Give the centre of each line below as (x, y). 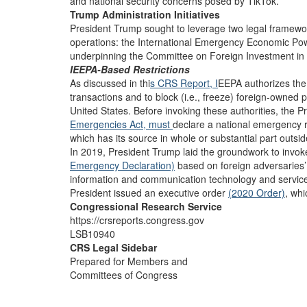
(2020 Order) (257, 193)
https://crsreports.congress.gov (137, 220)
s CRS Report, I (184, 83)
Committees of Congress (124, 275)
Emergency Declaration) (122, 165)
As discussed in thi (110, 83)
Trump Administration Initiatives (145, 14)
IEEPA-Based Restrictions (130, 69)
